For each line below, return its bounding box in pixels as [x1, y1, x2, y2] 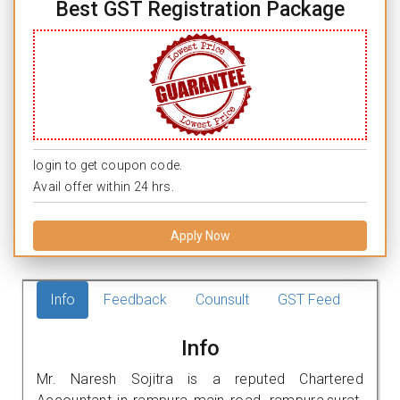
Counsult [196, 290, 249, 308]
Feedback [104, 290, 167, 308]
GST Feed [278, 290, 340, 308]
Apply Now [170, 228, 230, 243]
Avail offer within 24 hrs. [33, 179, 174, 194]
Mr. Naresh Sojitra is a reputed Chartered [37, 370, 363, 387]
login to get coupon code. [33, 157, 183, 172]
